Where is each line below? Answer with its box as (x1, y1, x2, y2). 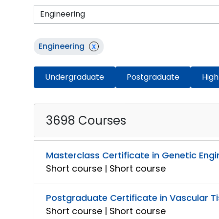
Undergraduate (45, 71, 105, 83)
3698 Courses (46, 112, 127, 129)
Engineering (39, 41, 85, 52)
